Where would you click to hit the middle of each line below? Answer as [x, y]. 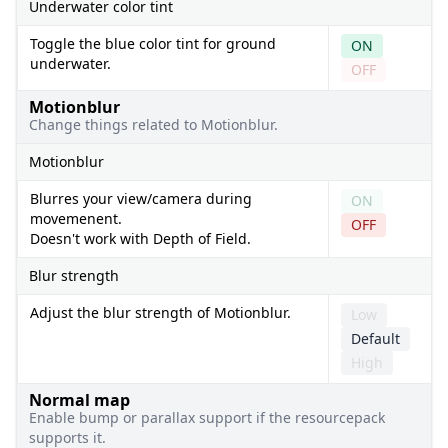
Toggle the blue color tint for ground [153, 43]
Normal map [79, 399]
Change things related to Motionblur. [153, 124]
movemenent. [76, 218]
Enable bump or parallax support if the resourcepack [207, 417]
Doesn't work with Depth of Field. [140, 238]
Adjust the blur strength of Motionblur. [160, 312]
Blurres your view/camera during [141, 198]
